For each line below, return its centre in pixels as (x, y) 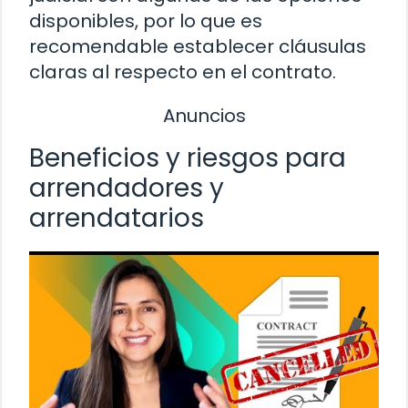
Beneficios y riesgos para (188, 158)
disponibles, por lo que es (146, 21)
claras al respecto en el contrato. (183, 72)
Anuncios (204, 116)
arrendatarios (117, 218)
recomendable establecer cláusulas (198, 47)
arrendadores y (127, 188)
